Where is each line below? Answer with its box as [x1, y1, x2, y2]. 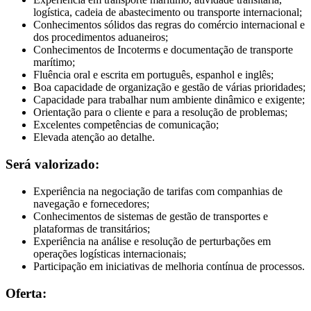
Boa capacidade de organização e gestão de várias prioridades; [33, 81, 305, 94]
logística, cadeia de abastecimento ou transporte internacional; [33, 6, 302, 19]
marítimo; [33, 56, 75, 69]
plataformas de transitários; [33, 222, 150, 235]
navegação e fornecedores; [33, 197, 149, 210]
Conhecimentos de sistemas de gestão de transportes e [33, 210, 268, 222]
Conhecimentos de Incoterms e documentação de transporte [33, 44, 293, 56]
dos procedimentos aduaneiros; [33, 31, 168, 44]
